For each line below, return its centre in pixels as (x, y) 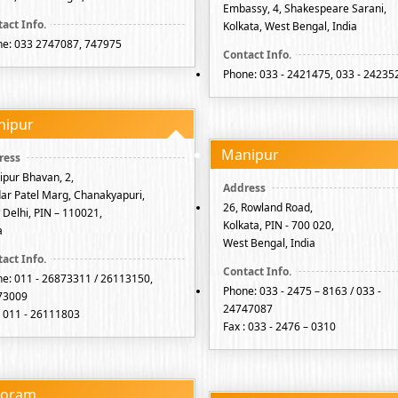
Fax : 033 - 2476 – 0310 (279, 326)
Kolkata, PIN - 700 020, (279, 225)
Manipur (250, 155)
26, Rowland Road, (268, 207)
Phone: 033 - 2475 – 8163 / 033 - (302, 291)
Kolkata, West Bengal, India (290, 26)
